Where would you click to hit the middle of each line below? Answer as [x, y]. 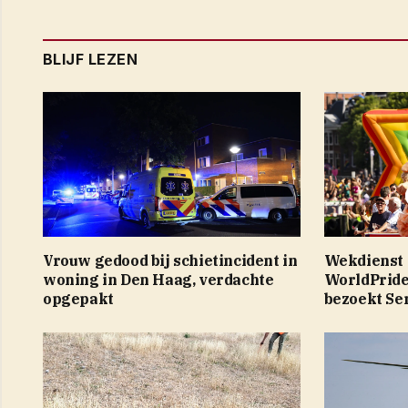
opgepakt [78, 298]
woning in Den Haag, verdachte [158, 279]
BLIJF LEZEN [91, 59]
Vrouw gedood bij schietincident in [170, 260]
